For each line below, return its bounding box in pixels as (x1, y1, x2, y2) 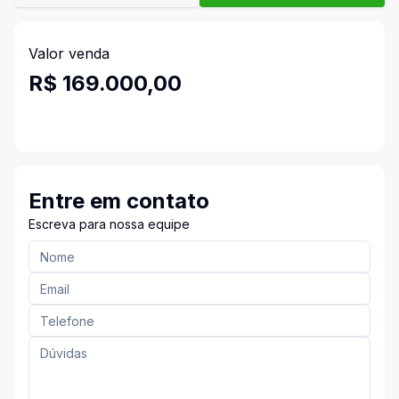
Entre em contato (28, 188, 209, 214)
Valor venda (28, 45, 110, 62)
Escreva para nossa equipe (28, 216, 190, 232)
